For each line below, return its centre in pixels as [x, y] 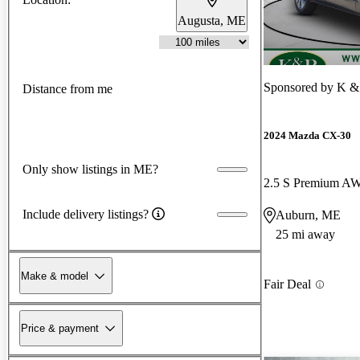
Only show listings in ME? [90, 169]
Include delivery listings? [86, 214]
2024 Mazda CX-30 [307, 136]
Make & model [55, 276]
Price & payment [60, 328]
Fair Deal [287, 284]
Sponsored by [300, 87]
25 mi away [305, 235]
